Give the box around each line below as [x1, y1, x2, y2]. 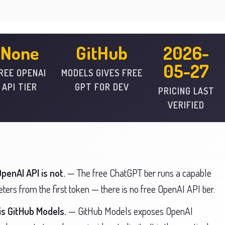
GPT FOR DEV [74, 81, 129, 92]
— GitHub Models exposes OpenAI [68, 204, 193, 217]
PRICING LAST [158, 85, 214, 96]
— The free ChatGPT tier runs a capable [67, 166, 211, 179]
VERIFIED [168, 99, 205, 110]
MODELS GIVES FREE [61, 67, 143, 78]
